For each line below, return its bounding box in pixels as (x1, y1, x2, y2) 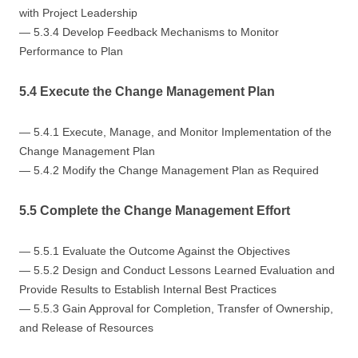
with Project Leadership (19, 6, 137, 19)
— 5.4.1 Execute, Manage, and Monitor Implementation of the (19, 125, 332, 138)
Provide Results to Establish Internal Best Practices (19, 282, 276, 296)
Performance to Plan (19, 44, 123, 58)
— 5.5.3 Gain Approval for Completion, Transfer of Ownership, (19, 301, 333, 315)
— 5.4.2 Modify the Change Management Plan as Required (19, 163, 319, 177)
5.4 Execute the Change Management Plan (19, 84, 275, 98)
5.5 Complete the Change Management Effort (19, 203, 290, 217)
